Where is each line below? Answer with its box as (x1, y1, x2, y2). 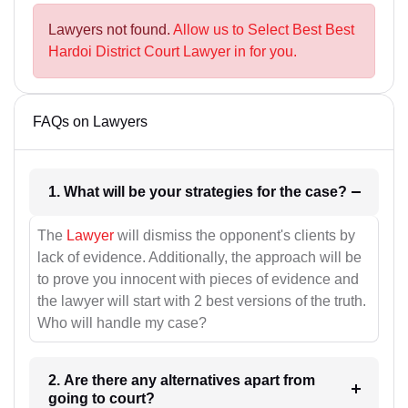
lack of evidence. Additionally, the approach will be (37, 249, 362, 265)
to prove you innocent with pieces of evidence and (37, 270, 359, 287)
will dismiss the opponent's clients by (114, 227, 355, 243)
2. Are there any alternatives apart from (47, 372, 315, 388)
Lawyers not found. (48, 22, 173, 38)
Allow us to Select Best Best (173, 22, 354, 38)
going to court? (47, 390, 155, 406)
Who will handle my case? (37, 314, 207, 331)
